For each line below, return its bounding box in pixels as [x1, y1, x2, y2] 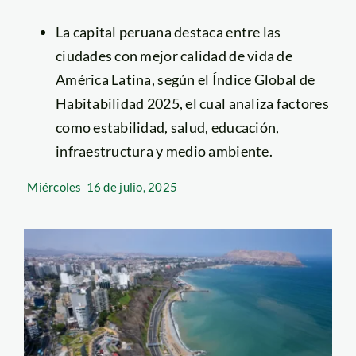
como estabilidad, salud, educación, [55, 118, 280, 136]
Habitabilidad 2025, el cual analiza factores [55, 94, 329, 112]
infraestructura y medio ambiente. [55, 141, 273, 160]
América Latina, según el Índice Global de [55, 70, 315, 88]
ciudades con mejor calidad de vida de [55, 46, 292, 64]
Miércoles [27, 179, 82, 194]
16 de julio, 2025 [86, 179, 178, 194]
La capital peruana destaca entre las [55, 22, 281, 41]
